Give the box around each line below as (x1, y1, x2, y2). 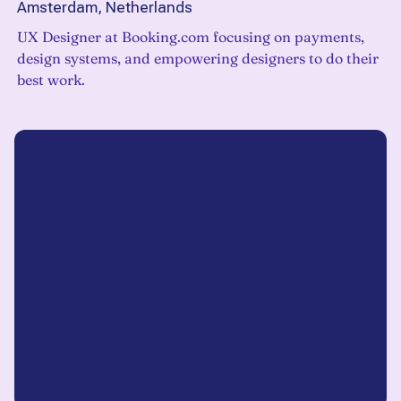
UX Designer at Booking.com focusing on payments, (17, 28, 364, 47)
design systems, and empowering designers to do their (17, 49, 379, 68)
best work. (17, 71, 85, 90)
